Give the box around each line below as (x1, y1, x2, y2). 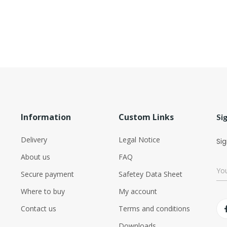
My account (118, 186, 157, 197)
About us (21, 152, 51, 162)
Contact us (21, 204, 57, 214)
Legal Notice (118, 135, 160, 145)
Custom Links (118, 111, 174, 123)
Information (21, 111, 71, 123)
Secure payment (21, 169, 74, 179)
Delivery (21, 135, 48, 145)
